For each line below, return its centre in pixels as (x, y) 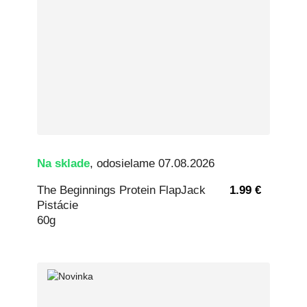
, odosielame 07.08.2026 (152, 164)
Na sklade (63, 164)
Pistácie (58, 205)
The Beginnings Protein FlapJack (121, 190)
